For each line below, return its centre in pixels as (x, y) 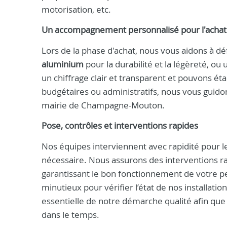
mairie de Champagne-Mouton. (103, 105)
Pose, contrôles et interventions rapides (120, 126)
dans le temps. (70, 215)
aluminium (63, 64)
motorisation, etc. (76, 9)
